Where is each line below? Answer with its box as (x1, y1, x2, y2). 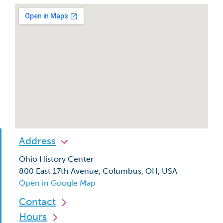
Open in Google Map (19, 178, 96, 188)
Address (19, 135, 56, 147)
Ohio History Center (19, 154, 94, 164)
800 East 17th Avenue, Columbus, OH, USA (19, 166, 177, 176)
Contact (19, 196, 56, 208)
